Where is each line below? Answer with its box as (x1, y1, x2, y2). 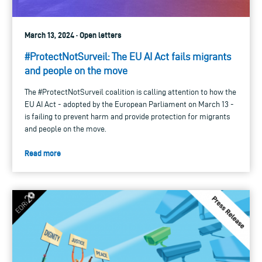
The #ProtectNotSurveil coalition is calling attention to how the (25, 87, 236, 96)
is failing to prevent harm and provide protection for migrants (25, 112, 230, 121)
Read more (25, 148, 61, 158)
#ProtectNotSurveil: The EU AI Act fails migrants (25, 50, 231, 62)
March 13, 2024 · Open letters (25, 30, 122, 40)
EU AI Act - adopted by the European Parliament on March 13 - (25, 99, 234, 109)
